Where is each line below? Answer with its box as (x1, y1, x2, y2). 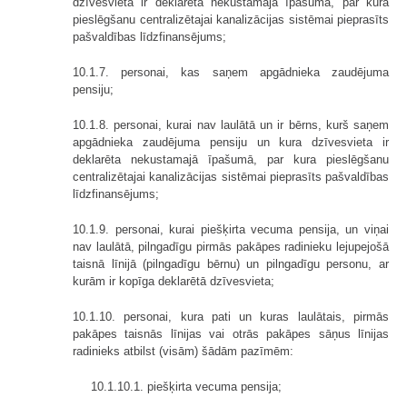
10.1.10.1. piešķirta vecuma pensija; (91, 380, 282, 394)
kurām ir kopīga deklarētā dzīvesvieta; (73, 274, 274, 289)
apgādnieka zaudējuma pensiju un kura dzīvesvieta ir (73, 135, 389, 150)
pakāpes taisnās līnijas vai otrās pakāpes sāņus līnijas (73, 327, 389, 342)
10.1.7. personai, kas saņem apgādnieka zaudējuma (73, 65, 389, 80)
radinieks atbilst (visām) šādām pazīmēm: (73, 344, 293, 359)
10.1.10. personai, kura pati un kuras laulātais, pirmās (73, 310, 389, 324)
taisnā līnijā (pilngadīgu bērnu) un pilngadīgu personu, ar (73, 257, 389, 272)
